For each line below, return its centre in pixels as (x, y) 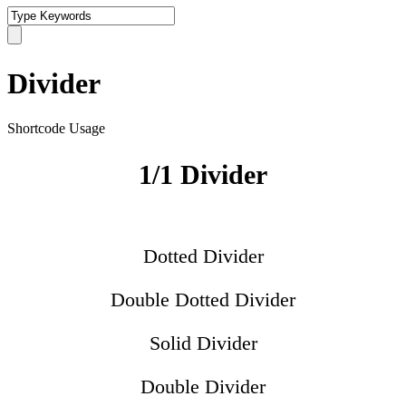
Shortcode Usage (56, 128)
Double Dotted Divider (203, 299)
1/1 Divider (203, 174)
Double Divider (203, 386)
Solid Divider (203, 343)
